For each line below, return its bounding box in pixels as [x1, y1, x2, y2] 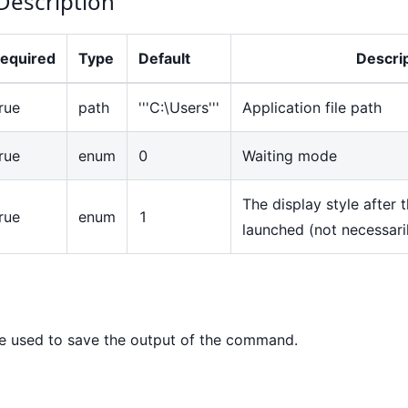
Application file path [242, 97, 382, 117]
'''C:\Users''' [138, 97, 219, 117]
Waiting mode [242, 146, 337, 165]
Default [138, 48, 190, 67]
